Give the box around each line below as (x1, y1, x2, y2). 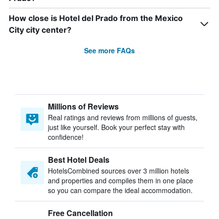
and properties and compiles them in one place (48, 175, 193, 185)
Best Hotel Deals (48, 154, 109, 165)
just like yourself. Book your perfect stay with (48, 122, 185, 132)
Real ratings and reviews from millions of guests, (48, 112, 197, 122)
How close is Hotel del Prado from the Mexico (9, 13, 183, 23)
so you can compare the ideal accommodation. (48, 185, 193, 195)
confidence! (48, 132, 84, 142)
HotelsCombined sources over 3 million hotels (48, 166, 189, 175)
